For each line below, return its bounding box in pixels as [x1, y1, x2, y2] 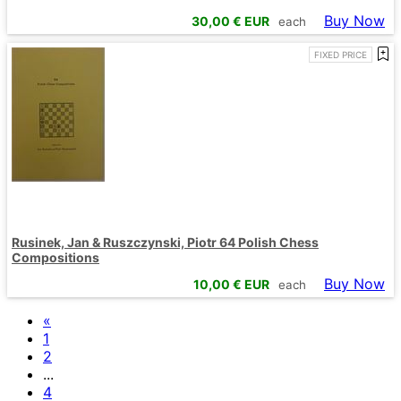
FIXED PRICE [314, 48, 367, 60]
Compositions [12, 249, 99, 265]
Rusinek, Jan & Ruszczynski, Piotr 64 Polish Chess [12, 234, 319, 250]
